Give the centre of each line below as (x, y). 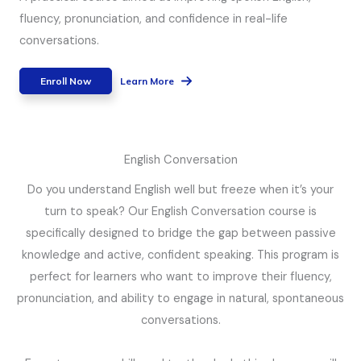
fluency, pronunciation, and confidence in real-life (154, 19)
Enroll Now (66, 81)
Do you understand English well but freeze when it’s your (180, 189)
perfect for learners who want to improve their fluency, (180, 276)
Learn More (147, 81)
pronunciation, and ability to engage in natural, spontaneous (180, 298)
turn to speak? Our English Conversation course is (180, 211)
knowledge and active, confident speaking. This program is (180, 255)
